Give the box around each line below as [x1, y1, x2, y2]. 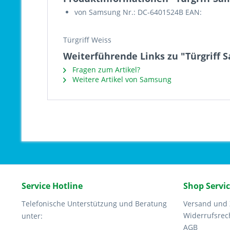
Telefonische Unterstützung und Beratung [22, 199, 167, 208]
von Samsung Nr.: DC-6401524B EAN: [74, 7, 202, 17]
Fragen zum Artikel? [70, 65, 140, 74]
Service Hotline [22, 180, 83, 191]
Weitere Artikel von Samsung [70, 74, 171, 84]
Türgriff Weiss [63, 35, 111, 45]
